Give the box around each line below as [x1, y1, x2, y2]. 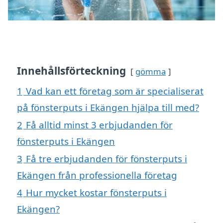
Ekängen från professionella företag [17, 169, 177, 182]
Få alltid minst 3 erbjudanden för [26, 118, 173, 131]
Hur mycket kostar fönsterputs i [26, 186, 167, 199]
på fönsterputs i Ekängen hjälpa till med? [17, 101, 199, 114]
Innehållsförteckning [17, 64, 126, 78]
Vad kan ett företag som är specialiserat [26, 85, 204, 98]
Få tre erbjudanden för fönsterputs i [26, 152, 187, 165]
